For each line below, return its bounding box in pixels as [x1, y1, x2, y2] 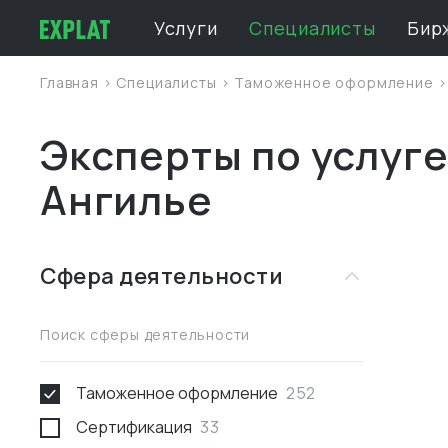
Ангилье [40, 172, 213, 227]
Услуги [154, 16, 218, 40]
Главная [40, 73, 103, 92]
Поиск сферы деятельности [40, 324, 251, 344]
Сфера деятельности [40, 261, 283, 291]
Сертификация [76, 416, 192, 438]
